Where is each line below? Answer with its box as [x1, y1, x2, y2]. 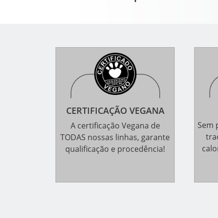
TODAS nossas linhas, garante [60, 132, 170, 143]
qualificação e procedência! [65, 144, 165, 155]
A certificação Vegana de [70, 120, 160, 131]
